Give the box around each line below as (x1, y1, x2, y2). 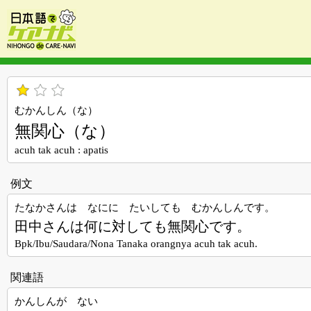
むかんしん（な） (15, 103, 98, 116)
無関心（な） (15, 121, 115, 140)
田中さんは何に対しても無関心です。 (15, 218, 251, 234)
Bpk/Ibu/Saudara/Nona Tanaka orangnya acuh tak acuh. (15, 237, 258, 249)
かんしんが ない (15, 294, 98, 307)
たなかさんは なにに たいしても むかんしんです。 (15, 201, 275, 213)
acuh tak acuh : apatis (15, 144, 108, 155)
